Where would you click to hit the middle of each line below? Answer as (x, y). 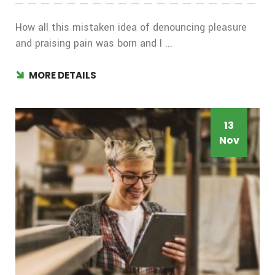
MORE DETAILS (63, 76)
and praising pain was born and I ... (94, 44)
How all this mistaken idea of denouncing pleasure (131, 28)
